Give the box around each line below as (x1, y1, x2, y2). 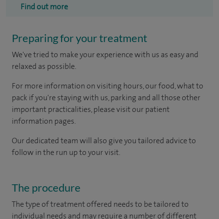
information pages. (12, 115, 76, 126)
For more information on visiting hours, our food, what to (12, 80, 203, 91)
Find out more (21, 1, 68, 12)
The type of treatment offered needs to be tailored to (12, 198, 189, 209)
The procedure (12, 180, 81, 194)
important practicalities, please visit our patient (12, 104, 170, 114)
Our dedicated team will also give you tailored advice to (12, 135, 196, 146)
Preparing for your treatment (12, 31, 147, 44)
